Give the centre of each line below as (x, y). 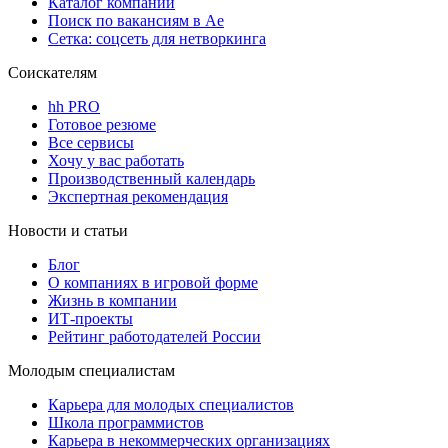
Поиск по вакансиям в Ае (136, 20)
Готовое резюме (102, 124)
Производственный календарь (151, 178)
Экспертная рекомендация (138, 196)
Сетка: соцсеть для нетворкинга (157, 38)
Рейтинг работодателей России (154, 336)
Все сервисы (91, 142)
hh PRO (74, 106)
